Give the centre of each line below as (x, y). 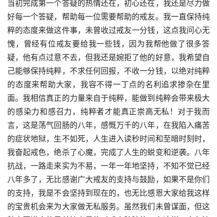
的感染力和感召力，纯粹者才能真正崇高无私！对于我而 (108, 112)
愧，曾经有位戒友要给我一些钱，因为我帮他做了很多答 (108, 44)
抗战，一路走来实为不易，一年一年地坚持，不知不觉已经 (108, 166)
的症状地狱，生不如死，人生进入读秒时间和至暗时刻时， (108, 139)
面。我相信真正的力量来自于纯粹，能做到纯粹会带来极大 (108, 98)
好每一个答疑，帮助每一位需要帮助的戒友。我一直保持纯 (108, 17)
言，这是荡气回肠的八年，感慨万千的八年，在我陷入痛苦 (108, 125)
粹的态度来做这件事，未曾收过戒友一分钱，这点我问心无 (108, 30)
